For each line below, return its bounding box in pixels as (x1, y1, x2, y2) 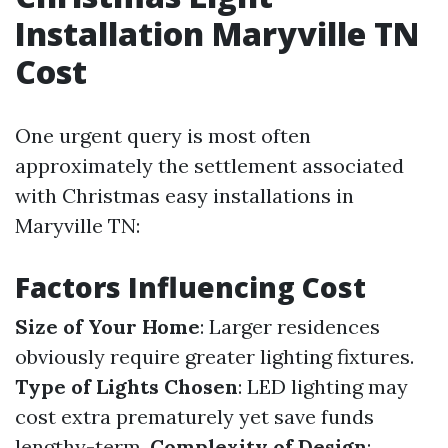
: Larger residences (200, 314, 380, 339)
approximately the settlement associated (15, 153, 404, 178)
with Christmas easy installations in (15, 183, 354, 208)
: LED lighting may (238, 374, 408, 399)
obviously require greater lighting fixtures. (15, 344, 414, 369)
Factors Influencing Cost (15, 268, 366, 306)
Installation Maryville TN (15, 12, 419, 55)
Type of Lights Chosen (15, 374, 238, 399)
